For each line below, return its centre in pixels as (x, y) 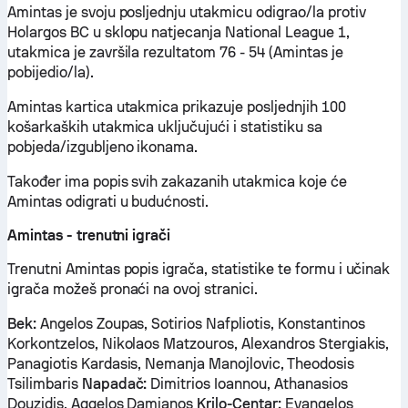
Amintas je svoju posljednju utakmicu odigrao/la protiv (187, 12)
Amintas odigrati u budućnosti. (108, 202)
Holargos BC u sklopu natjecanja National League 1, (178, 32)
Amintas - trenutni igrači (89, 235)
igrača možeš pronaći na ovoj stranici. (133, 289)
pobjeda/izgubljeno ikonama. (103, 147)
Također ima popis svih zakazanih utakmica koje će (177, 182)
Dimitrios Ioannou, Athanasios (247, 384)
